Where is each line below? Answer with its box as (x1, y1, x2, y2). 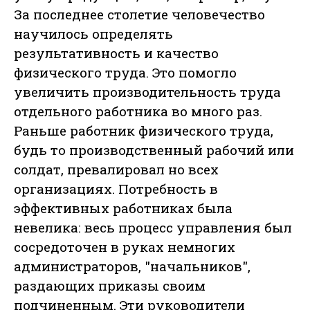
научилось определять (14, 25, 173, 43)
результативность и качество (14, 44, 219, 62)
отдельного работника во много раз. (14, 102, 262, 120)
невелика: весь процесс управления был (14, 219, 292, 237)
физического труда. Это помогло (14, 64, 237, 82)
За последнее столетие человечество (14, 6, 265, 24)
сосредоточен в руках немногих (14, 238, 235, 256)
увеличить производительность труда (14, 83, 281, 101)
